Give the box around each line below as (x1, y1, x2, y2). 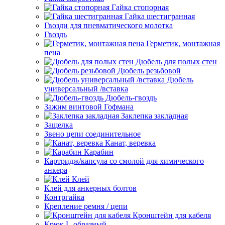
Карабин (84, 148, 114, 156)
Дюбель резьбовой (118, 66, 181, 75)
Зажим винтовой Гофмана (44, 102, 134, 111)
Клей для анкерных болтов (44, 184, 137, 192)
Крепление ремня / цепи (44, 202, 128, 210)
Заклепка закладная (121, 111, 188, 120)
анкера (44, 166, 67, 174)
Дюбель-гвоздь (105, 93, 157, 102)
